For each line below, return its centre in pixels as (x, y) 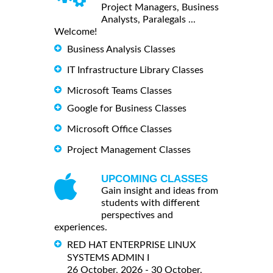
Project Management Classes (129, 150)
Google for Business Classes (127, 109)
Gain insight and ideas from (160, 191)
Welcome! (76, 32)
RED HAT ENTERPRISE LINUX (131, 245)
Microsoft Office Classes (119, 129)
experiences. (81, 228)
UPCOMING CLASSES (154, 179)
